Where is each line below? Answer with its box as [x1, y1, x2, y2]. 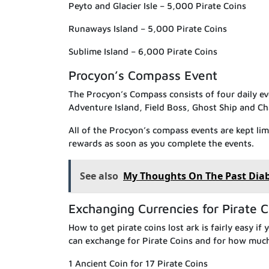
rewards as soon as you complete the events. [68, 138, 254, 148]
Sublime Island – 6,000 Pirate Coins [68, 46, 217, 56]
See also [80, 169, 118, 183]
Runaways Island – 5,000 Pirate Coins [68, 23, 227, 34]
